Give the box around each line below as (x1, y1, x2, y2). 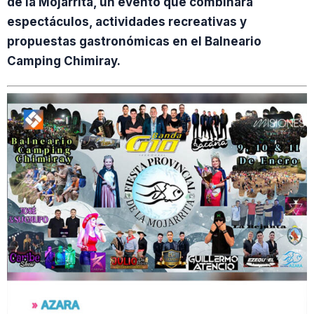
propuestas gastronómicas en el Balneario (7, 34, 261, 48)
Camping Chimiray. (7, 54, 121, 68)
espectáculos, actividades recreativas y (7, 15, 247, 29)
